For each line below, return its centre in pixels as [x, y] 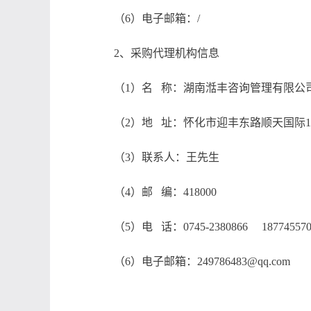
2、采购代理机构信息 [167, 53]
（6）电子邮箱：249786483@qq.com [202, 261]
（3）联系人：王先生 [167, 157]
